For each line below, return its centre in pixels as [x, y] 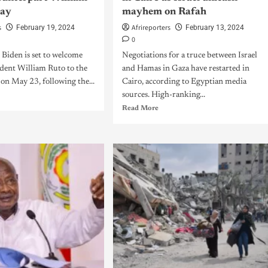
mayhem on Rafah [164, 12]
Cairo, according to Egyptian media [184, 82]
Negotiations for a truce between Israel [189, 56]
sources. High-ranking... [163, 95]
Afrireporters [151, 28]
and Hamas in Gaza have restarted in [185, 69]
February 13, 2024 [214, 28]
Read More [140, 108]
